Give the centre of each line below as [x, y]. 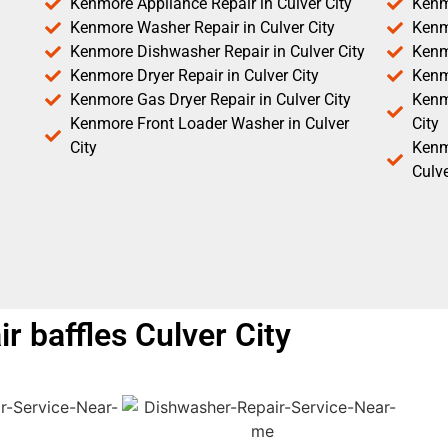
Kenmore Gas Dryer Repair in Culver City [210, 100]
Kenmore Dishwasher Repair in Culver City [217, 52]
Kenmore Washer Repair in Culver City [202, 28]
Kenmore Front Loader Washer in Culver [209, 124]
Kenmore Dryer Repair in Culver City [194, 76]
